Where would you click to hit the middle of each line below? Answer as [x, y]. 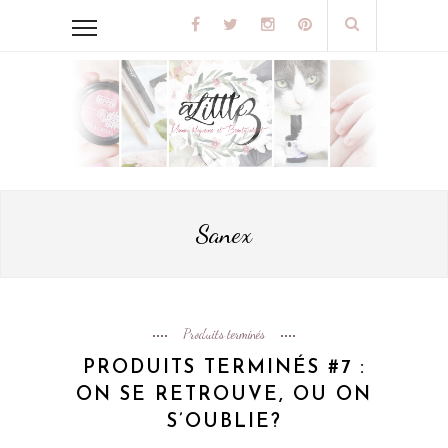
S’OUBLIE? [224, 423]
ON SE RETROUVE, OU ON [224, 396]
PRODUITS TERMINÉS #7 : [224, 369]
